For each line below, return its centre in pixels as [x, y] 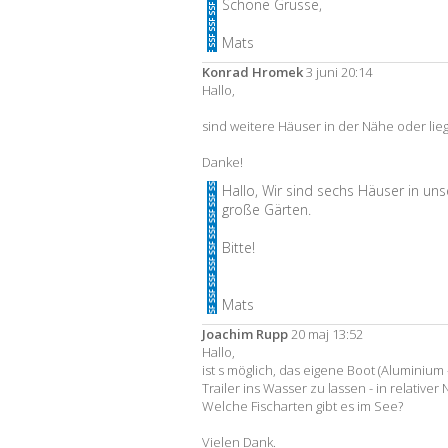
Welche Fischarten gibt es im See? [302, 406]
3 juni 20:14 [337, 72]
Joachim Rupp [245, 334]
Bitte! [238, 247]
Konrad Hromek [252, 72]
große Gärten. [266, 209]
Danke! [222, 162]
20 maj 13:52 [325, 334]
